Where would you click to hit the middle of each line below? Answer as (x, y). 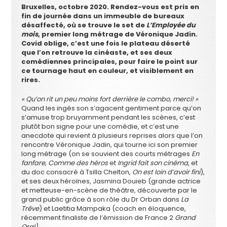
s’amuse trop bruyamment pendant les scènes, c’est (108, 117)
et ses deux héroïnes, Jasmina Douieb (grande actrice (111, 181)
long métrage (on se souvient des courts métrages (107, 154)
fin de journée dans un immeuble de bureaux (103, 16)
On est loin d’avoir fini (166, 172)
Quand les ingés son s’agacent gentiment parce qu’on (111, 108)
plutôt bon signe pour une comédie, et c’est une (100, 126)
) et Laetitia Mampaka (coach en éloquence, (113, 208)
